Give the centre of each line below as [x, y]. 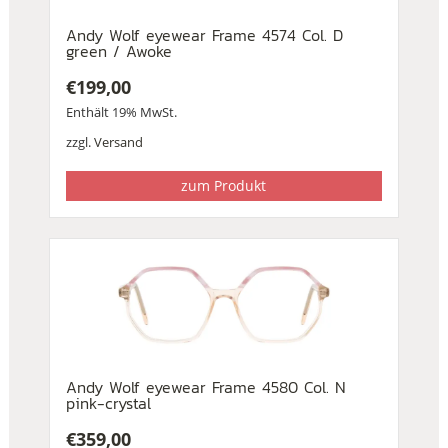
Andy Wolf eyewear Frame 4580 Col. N [205, 387]
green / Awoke [118, 51]
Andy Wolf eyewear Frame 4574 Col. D [204, 35]
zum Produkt [224, 186]
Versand [118, 142]
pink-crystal [108, 403]
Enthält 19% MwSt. [121, 112]
